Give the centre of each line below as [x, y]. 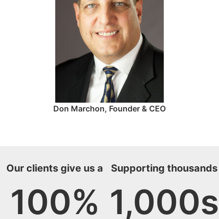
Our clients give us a [55, 168]
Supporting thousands [164, 168]
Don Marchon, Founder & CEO [109, 109]
